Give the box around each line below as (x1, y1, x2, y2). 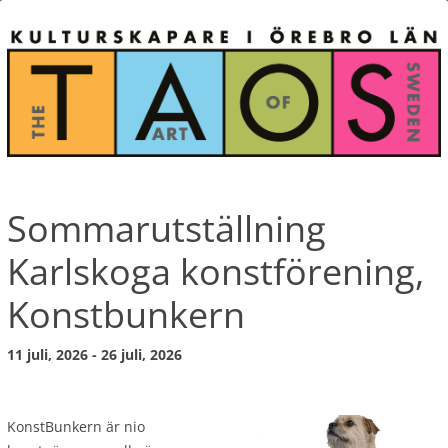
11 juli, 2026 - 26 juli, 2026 (7, 345, 182, 365)
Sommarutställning (7, 204, 326, 254)
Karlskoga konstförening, (7, 247, 424, 297)
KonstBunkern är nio (7, 417, 145, 437)
